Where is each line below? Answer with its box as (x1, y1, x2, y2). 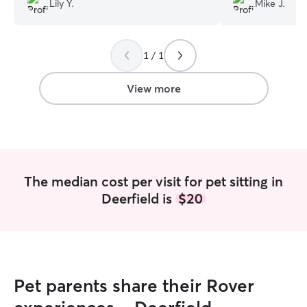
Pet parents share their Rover (14, 275, 254, 297)
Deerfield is (101, 190, 175, 207)
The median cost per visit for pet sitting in (24, 173, 283, 190)
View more (126, 82, 181, 95)
